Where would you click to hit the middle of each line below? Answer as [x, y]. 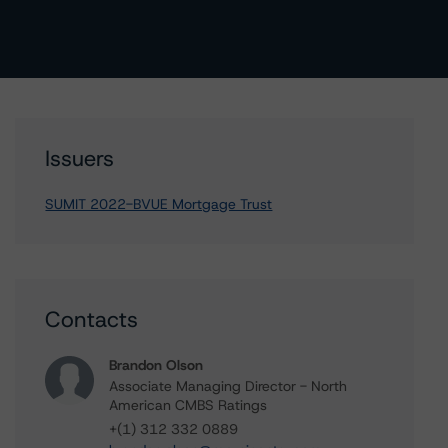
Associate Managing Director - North [228, 386]
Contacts [92, 319]
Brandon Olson [156, 365]
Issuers [80, 158]
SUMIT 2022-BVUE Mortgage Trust [159, 204]
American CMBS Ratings [188, 405]
